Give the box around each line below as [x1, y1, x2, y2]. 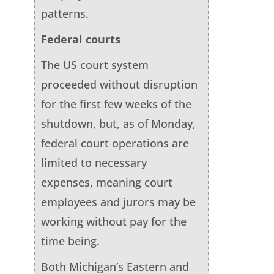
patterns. [40, 6, 89, 21]
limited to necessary [40, 155, 147, 170]
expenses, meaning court [40, 174, 172, 190]
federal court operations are [40, 135, 189, 150]
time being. [40, 233, 100, 248]
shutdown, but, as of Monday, [40, 116, 196, 131]
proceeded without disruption [40, 76, 198, 92]
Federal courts [40, 31, 120, 46]
